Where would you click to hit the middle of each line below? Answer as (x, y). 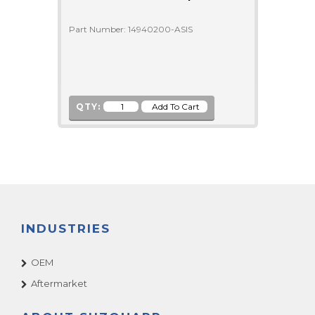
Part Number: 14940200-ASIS (130, 29)
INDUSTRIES (66, 229)
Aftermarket (59, 283)
